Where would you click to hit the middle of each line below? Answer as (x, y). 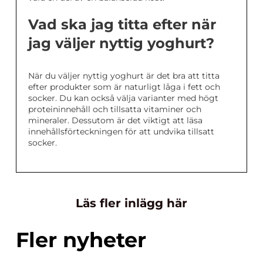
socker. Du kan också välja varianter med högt (123, 98)
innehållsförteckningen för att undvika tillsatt (121, 131)
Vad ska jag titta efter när (122, 24)
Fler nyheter (81, 240)
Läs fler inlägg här (131, 203)
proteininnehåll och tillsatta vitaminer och (115, 109)
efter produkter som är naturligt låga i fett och (124, 87)
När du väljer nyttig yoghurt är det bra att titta (124, 75)
